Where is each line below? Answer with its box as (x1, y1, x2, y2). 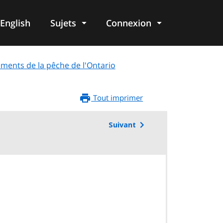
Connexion (106, 17, 151, 29)
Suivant (108, 121, 136, 129)
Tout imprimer (91, 93, 143, 103)
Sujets (50, 17, 76, 29)
